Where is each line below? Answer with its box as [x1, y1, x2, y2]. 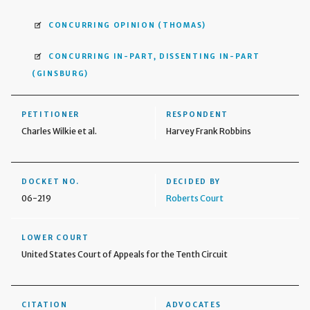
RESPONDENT [166, 109, 228, 119]
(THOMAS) [158, 20, 206, 30]
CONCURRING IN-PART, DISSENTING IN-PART [48, 51, 260, 61]
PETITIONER [21, 109, 80, 119]
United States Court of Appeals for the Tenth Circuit [21, 248, 228, 259]
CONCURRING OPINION [48, 20, 158, 30]
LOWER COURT [21, 232, 89, 242]
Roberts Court [166, 192, 224, 203]
